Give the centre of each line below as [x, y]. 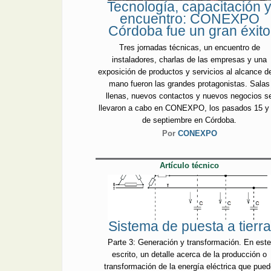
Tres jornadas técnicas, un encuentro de [189, 47]
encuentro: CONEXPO [189, 19]
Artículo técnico [190, 166]
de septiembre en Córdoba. [190, 120]
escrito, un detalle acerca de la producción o [190, 255]
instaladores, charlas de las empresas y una [190, 59]
